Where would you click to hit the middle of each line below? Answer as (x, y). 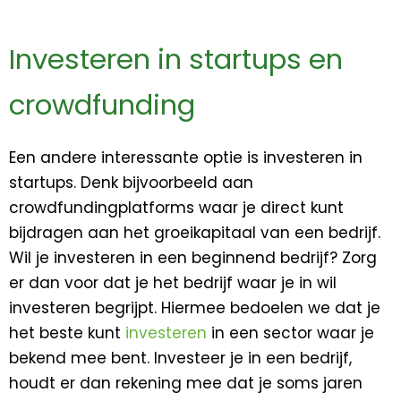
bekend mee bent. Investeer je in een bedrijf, (180, 358)
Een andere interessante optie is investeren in (186, 157)
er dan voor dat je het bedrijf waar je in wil (173, 282)
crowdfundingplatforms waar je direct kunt (176, 207)
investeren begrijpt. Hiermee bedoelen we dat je (195, 307)
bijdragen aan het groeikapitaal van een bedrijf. (195, 232)
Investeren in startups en (176, 59)
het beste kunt (67, 333)
